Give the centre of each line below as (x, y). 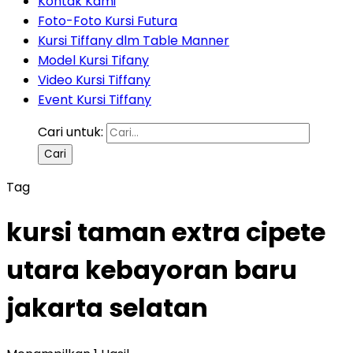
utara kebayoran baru (152, 270)
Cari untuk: (71, 132)
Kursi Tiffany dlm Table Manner (134, 41)
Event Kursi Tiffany (95, 100)
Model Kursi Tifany (93, 60)
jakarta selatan (107, 308)
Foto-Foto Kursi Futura (108, 21)
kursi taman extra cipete (166, 232)
